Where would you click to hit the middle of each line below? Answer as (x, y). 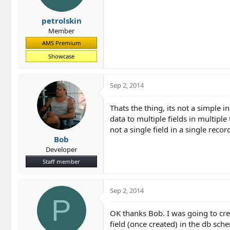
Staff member (61, 161)
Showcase (61, 56)
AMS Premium (61, 43)
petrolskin (61, 21)
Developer (61, 149)
